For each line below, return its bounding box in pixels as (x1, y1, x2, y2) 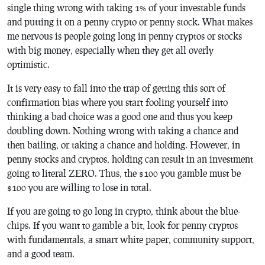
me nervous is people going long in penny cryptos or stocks (7, 30, 242, 41)
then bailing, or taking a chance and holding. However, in (7, 138, 240, 150)
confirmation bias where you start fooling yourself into (7, 96, 228, 108)
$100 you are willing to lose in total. (7, 181, 151, 193)
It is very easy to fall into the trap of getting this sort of (7, 82, 225, 93)
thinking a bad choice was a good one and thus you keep (7, 110, 232, 122)
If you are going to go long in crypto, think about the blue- (7, 205, 240, 216)
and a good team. (7, 247, 75, 259)
